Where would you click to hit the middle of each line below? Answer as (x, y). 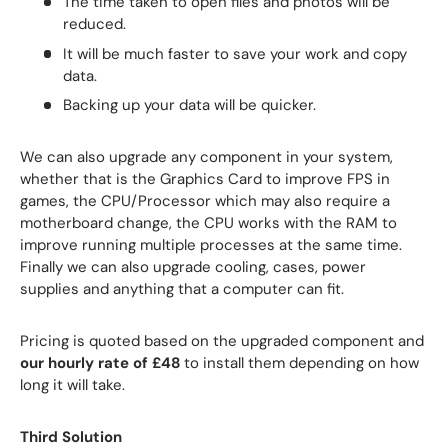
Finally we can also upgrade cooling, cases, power (193, 267)
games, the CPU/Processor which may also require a (205, 201)
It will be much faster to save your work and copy (234, 53)
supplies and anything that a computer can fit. (182, 289)
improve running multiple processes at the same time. (211, 245)
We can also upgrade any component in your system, (206, 157)
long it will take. (72, 385)
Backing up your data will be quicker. (189, 105)
